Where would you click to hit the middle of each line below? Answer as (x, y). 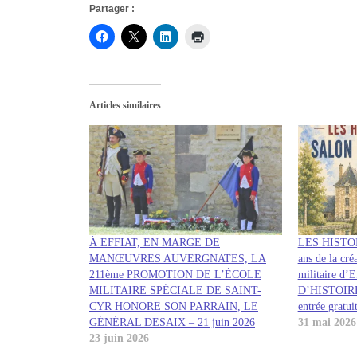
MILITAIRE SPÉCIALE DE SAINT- (175, 291)
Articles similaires (125, 106)
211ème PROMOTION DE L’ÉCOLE (175, 275)
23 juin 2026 (119, 339)
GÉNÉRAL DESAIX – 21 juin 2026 (172, 323)
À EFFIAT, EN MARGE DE (155, 243)
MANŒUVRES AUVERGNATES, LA (178, 259)
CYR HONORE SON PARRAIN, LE (174, 307)
